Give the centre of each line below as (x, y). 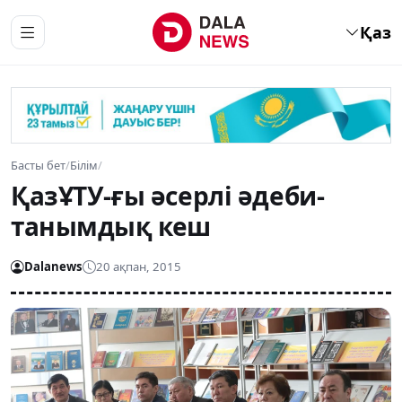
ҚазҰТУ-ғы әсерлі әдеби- (168, 195)
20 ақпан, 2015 (139, 267)
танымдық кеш (111, 226)
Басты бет (38, 165)
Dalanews (53, 267)
